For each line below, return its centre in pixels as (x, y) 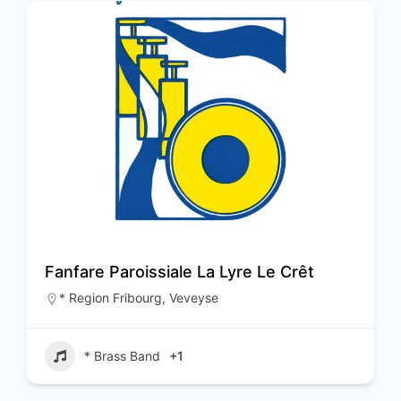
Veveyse (194, 298)
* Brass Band (122, 356)
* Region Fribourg (111, 298)
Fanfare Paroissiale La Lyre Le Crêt (179, 272)
